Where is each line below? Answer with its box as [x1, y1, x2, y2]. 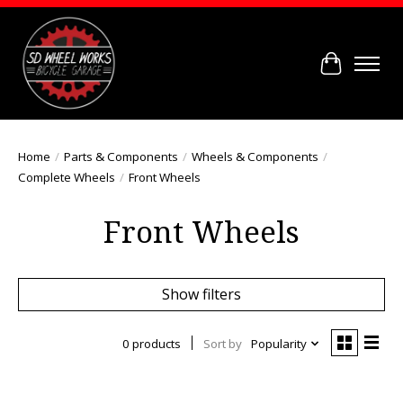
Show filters [162, 283, 241, 304]
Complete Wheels [18, 168, 115, 185]
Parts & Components [64, 148, 178, 165]
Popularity [250, 335, 307, 352]
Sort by [202, 335, 242, 352]
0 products [121, 335, 181, 352]
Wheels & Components [192, 148, 318, 165]
